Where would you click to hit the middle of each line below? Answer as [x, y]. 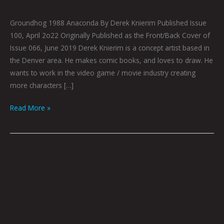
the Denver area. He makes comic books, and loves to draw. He [111, 60]
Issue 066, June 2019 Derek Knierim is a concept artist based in [110, 47]
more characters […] [42, 85]
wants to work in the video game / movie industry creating [103, 72]
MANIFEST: [26, 156]
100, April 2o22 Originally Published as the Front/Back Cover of [110, 35]
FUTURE [22, 169]
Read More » [30, 108]
